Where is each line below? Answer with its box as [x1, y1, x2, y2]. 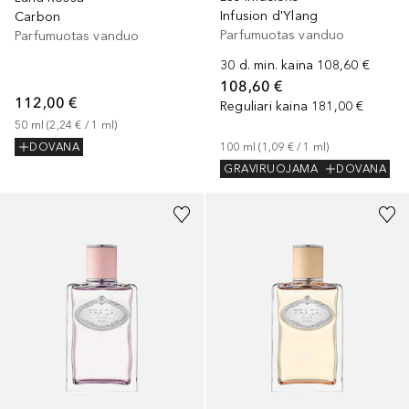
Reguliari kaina [220, 98, 308, 114]
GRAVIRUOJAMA [224, 163, 318, 176]
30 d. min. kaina [220, 57, 314, 73]
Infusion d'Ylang [220, 7, 319, 24]
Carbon [15, 8, 61, 25]
